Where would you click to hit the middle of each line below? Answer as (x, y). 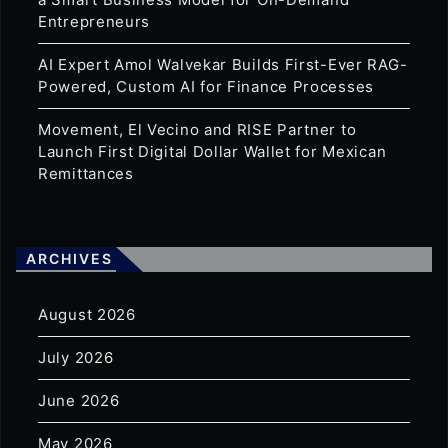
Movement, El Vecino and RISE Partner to (197, 129)
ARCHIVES (69, 258)
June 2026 (79, 400)
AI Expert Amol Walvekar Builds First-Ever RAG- (223, 64)
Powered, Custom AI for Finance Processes (206, 86)
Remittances (86, 173)
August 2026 (87, 314)
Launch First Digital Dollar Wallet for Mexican (212, 151)
